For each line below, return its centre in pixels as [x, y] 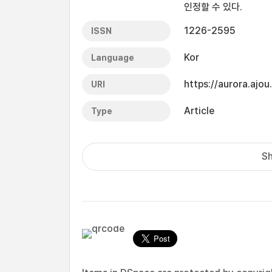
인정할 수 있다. [213, 7]
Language [113, 58]
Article [199, 111]
